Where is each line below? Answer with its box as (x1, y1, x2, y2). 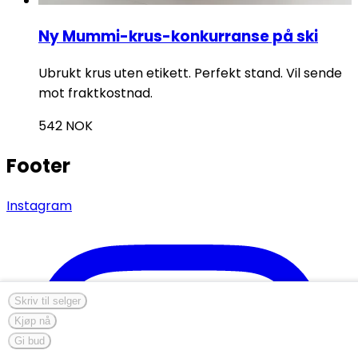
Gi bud (14, 335, 45, 347)
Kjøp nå (14, 315, 50, 327)
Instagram (6, 196, 72, 215)
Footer (6, 152, 70, 179)
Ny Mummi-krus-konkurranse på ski (38, 26, 318, 48)
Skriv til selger (14, 295, 81, 307)
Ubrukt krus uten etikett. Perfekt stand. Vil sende (38, 64, 342, 82)
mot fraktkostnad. (38, 84, 153, 102)
